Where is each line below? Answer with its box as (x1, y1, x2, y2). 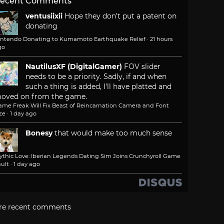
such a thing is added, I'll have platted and (25, 82, 171, 91)
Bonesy (25, 128, 52, 138)
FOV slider (124, 62, 160, 71)
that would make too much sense (54, 128, 172, 138)
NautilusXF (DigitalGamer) (25, 62, 122, 71)
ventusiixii (25, 11, 62, 21)
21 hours (150, 35, 172, 43)
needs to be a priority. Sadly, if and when (25, 72, 166, 81)
